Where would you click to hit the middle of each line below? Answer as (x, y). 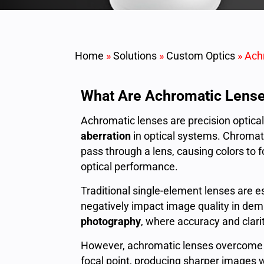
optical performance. (129, 166)
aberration (106, 136)
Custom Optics (201, 56)
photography (111, 221)
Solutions (135, 56)
